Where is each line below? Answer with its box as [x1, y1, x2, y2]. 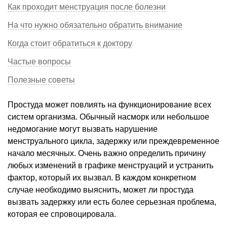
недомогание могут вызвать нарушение [8, 124, 158, 133]
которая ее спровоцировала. [8, 209, 116, 218]
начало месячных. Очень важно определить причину [8, 148, 206, 158]
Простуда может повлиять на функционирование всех [8, 100, 211, 109]
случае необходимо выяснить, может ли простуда [8, 185, 194, 194]
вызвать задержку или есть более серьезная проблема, [8, 197, 216, 206]
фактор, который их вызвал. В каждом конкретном [8, 173, 196, 182]
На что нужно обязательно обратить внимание [8, 20, 182, 29]
